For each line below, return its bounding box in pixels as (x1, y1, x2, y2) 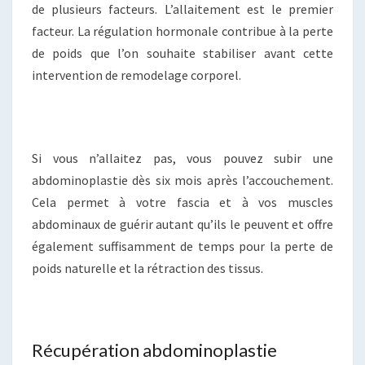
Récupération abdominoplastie (32, 338, 277, 361)
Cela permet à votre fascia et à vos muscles (32, 193, 333, 210)
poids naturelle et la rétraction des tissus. (32, 259, 263, 276)
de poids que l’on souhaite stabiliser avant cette (32, 44, 333, 61)
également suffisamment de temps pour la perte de (32, 237, 333, 254)
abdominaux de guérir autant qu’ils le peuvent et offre (32, 215, 333, 232)
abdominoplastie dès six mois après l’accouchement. (32, 171, 333, 188)
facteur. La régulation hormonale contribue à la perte (32, 22, 333, 39)
